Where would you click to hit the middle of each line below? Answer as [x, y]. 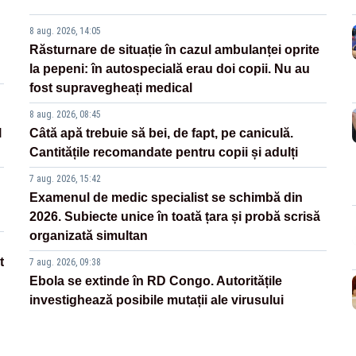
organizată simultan [89, 236]
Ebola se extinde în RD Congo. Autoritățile [156, 281]
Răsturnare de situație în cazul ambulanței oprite [175, 50]
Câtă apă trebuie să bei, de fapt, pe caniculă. [162, 133]
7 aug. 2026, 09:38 [66, 263]
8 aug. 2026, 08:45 [66, 115]
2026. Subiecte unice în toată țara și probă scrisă [175, 217]
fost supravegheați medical [111, 88]
